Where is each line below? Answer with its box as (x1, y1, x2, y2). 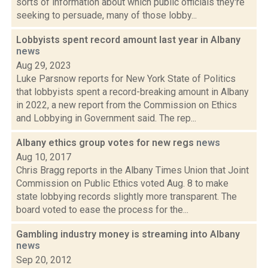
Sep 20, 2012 (16, 254, 72, 266)
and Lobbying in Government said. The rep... (16, 112, 196, 124)
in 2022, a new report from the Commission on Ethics (16, 99, 237, 111)
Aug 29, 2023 (16, 60, 71, 71)
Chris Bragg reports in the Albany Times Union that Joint (16, 165, 249, 176)
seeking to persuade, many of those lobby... (16, 10, 197, 21)
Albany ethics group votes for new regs (16, 137, 196, 148)
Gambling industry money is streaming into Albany (16, 229, 240, 240)
